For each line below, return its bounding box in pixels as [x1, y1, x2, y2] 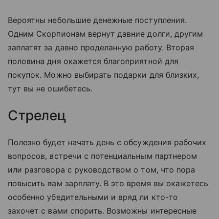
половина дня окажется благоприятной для [8, 56, 178, 66]
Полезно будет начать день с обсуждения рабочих [8, 137, 207, 148]
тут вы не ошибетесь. [8, 84, 92, 94]
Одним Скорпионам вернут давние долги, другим [8, 29, 203, 39]
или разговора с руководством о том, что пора [8, 165, 196, 175]
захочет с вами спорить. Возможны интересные [8, 206, 197, 216]
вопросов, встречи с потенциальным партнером [8, 151, 197, 161]
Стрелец [8, 107, 67, 124]
